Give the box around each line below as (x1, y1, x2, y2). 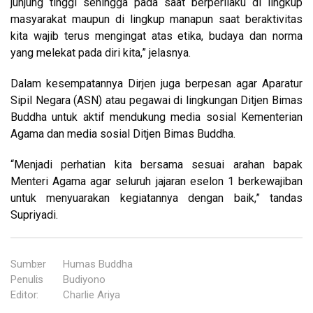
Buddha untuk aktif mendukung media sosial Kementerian (10, 110, 303, 124)
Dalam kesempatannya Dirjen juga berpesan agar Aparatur (10, 76, 303, 90)
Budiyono (62, 272, 105, 286)
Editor (10, 288, 37, 301)
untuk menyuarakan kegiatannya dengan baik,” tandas (10, 191, 303, 205)
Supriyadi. (10, 208, 58, 221)
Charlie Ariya (62, 288, 120, 301)
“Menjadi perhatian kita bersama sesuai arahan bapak (10, 157, 303, 171)
